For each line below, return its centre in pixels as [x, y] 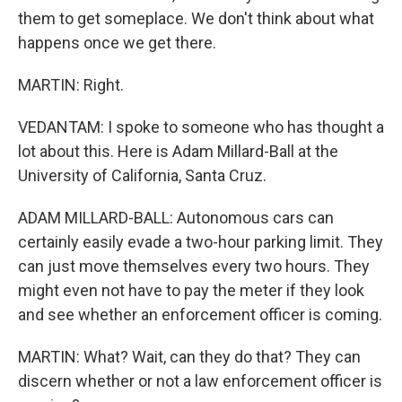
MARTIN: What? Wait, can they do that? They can [189, 357]
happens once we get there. [117, 43]
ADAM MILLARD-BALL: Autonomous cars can [176, 218]
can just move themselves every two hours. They [194, 266]
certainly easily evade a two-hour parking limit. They [201, 242]
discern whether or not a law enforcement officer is [200, 381]
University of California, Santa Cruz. [142, 175]
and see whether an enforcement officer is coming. [200, 315]
